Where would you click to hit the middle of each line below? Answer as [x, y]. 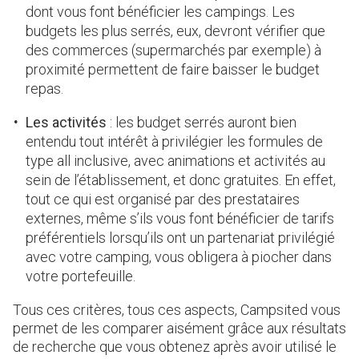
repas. [44, 88]
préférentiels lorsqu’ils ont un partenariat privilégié [180, 237]
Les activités [66, 122]
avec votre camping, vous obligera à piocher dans [179, 256]
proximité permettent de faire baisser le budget [173, 69]
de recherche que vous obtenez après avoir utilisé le [175, 346]
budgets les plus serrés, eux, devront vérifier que [175, 30]
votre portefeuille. [81, 276]
